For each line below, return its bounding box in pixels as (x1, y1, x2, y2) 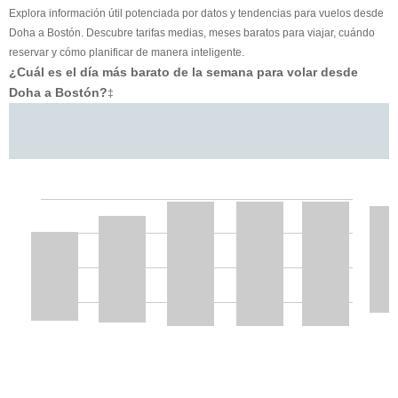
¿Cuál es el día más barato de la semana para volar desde (9, 64, 358, 79)
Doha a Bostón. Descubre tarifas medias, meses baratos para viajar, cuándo (9, 26, 375, 39)
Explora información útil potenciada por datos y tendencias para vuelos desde (9, 6, 384, 20)
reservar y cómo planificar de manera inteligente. (9, 45, 244, 59)
